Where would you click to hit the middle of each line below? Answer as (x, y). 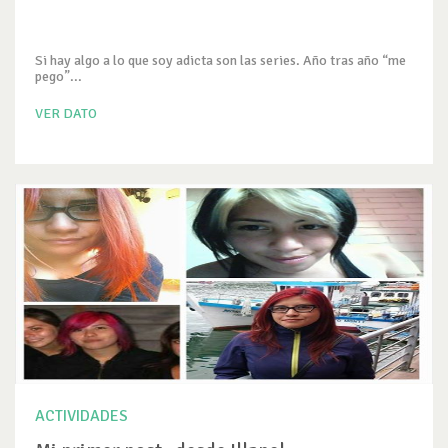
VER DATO (66, 113)
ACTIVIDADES (81, 416)
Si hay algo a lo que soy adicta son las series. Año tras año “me (220, 60)
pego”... (58, 76)
